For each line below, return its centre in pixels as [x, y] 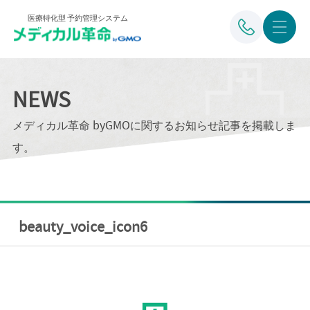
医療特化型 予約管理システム [77, 18]
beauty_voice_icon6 [83, 228]
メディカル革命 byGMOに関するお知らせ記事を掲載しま [154, 125]
